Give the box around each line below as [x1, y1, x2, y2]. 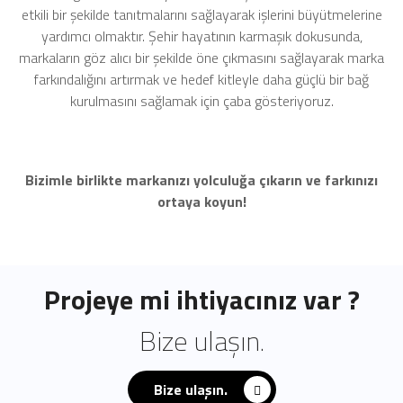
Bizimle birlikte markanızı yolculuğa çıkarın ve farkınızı [25, 169, 378, 191]
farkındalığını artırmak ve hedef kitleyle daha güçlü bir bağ [34, 68, 369, 90]
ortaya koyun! [157, 191, 246, 212]
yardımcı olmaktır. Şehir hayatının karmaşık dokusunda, [40, 25, 363, 47]
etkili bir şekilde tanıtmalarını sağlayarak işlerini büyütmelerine [21, 4, 382, 25]
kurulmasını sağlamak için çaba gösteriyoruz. [69, 90, 334, 112]
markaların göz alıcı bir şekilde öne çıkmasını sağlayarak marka [19, 47, 384, 68]
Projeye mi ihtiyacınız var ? [43, 279, 360, 320]
